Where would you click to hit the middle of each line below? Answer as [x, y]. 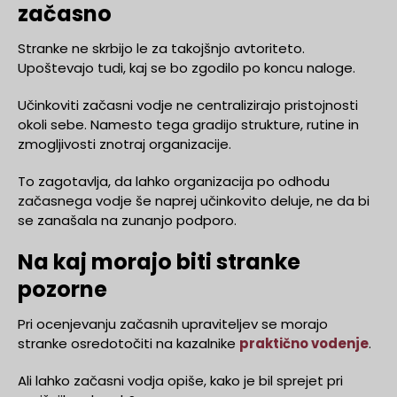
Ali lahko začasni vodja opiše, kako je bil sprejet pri [180, 380]
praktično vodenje [304, 343]
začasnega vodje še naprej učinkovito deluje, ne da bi [194, 200]
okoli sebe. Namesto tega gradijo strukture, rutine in [188, 124]
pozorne [62, 289]
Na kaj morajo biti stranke [159, 261]
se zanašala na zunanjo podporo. [127, 220]
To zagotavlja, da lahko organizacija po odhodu [174, 181]
